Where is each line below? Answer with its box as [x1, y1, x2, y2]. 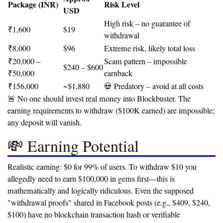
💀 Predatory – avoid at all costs [104, 81, 204, 92]
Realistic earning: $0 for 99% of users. [7, 161, 127, 173]
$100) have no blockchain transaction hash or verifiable [7, 209, 180, 221]
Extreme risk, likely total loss [104, 43, 195, 54]
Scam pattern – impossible [104, 56, 187, 67]
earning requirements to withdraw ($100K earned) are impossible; [7, 105, 215, 116]
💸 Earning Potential [7, 135, 139, 157]
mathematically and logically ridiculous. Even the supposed [7, 185, 194, 197]
